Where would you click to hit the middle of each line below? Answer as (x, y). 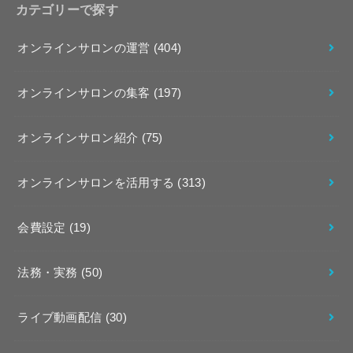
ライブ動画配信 (61, 318)
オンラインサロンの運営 (85, 48)
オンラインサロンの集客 (85, 93)
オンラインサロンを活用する (98, 183)
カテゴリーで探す (67, 9)
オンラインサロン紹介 (80, 138)
